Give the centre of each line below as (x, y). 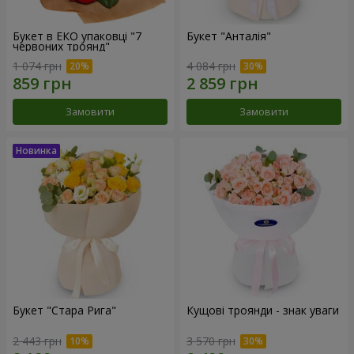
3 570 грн (211, 341)
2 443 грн (37, 341)
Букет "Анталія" (229, 36)
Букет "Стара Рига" (64, 311)
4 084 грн (211, 66)
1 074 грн (37, 66)
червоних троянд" (61, 46)
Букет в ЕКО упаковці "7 (77, 36)
